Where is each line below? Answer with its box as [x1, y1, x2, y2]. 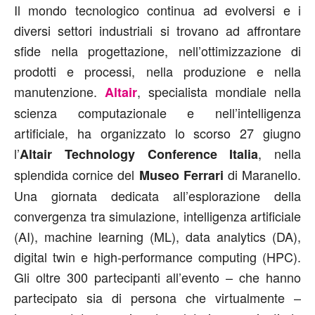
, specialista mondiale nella [137, 82, 301, 101]
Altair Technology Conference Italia [20, 144, 259, 163]
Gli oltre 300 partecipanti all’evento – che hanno [14, 267, 301, 286]
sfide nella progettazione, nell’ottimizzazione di [14, 41, 301, 60]
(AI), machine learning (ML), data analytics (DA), [14, 226, 301, 245]
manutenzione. [14, 82, 105, 101]
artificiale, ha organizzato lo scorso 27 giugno [14, 123, 301, 142]
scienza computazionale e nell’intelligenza [14, 103, 301, 122]
